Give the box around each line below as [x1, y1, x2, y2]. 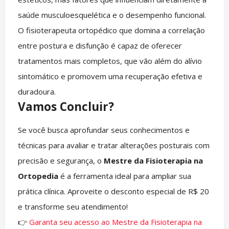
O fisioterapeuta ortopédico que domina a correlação [17, 25, 205, 36]
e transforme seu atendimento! [17, 201, 128, 212]
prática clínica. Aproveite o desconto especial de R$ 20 [17, 186, 209, 197]
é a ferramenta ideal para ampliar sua [58, 171, 191, 181]
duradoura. [17, 86, 56, 97]
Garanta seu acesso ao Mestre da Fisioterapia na [29, 217, 202, 227]
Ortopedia [17, 171, 58, 181]
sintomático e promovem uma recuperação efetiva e [17, 71, 202, 82]
